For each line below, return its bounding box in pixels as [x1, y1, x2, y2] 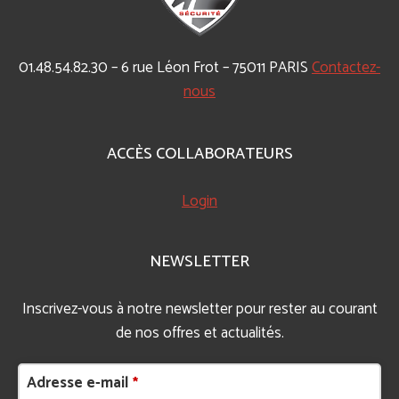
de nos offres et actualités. [115, 320, 284, 346]
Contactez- [312, 54, 380, 80]
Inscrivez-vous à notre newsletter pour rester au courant [21, 296, 378, 322]
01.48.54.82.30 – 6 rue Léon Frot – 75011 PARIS [19, 54, 312, 80]
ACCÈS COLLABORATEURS [106, 140, 293, 167]
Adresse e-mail [27, 370, 128, 395]
